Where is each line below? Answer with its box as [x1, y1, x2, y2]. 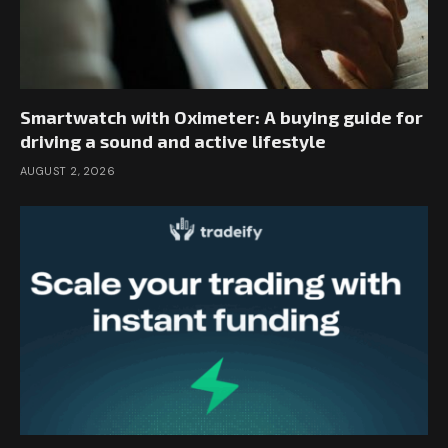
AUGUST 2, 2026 [20, 163, 116, 178]
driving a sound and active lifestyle [20, 129, 326, 152]
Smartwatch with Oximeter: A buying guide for [20, 105, 423, 128]
